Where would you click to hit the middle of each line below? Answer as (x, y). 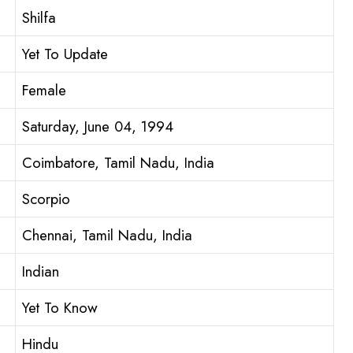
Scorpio (46, 199)
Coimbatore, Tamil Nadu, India (118, 163)
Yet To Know (60, 308)
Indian (41, 272)
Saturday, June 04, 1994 (98, 127)
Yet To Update (65, 54)
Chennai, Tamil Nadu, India (107, 236)
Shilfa (39, 18)
